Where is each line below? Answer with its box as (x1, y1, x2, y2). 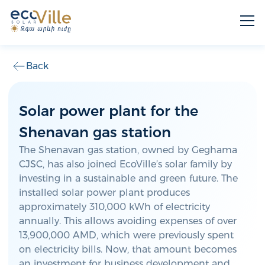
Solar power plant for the (19, 102, 198, 119)
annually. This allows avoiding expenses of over (19, 215, 237, 227)
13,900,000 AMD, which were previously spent (19, 230, 234, 241)
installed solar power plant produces (19, 187, 190, 198)
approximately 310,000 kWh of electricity (19, 201, 210, 212)
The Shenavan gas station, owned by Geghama (19, 144, 237, 156)
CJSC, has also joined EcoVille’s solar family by (19, 159, 232, 170)
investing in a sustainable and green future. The (19, 173, 238, 184)
